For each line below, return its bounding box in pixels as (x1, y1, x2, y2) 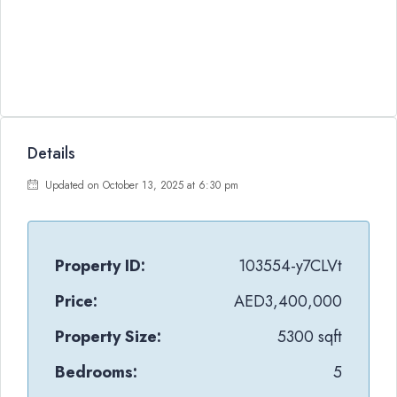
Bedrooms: (55, 361, 137, 384)
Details (27, 142, 75, 165)
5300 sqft (277, 325, 342, 348)
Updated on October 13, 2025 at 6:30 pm (42, 177, 238, 193)
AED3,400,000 (234, 290, 342, 313)
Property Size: (55, 325, 161, 348)
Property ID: (55, 254, 145, 277)
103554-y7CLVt (238, 254, 342, 277)
